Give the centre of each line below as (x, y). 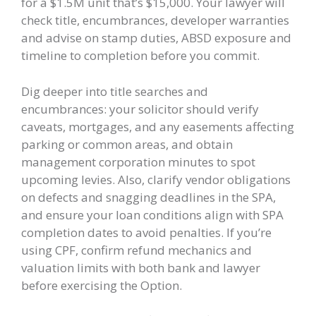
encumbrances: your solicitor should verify (140, 109)
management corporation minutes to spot (138, 162)
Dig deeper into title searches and (115, 91)
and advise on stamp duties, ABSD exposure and (156, 38)
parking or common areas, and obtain (127, 144)
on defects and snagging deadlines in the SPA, (148, 197)
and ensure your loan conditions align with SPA (152, 214)
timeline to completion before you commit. (140, 55)
